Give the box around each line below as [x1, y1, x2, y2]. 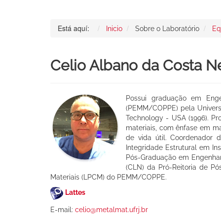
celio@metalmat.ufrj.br [75, 205, 148, 214]
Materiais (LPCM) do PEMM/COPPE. [50, 173, 167, 181]
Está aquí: [58, 23, 93, 33]
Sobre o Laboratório [135, 24, 199, 33]
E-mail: [50, 205, 75, 214]
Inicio [106, 24, 122, 33]
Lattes [65, 188, 87, 197]
